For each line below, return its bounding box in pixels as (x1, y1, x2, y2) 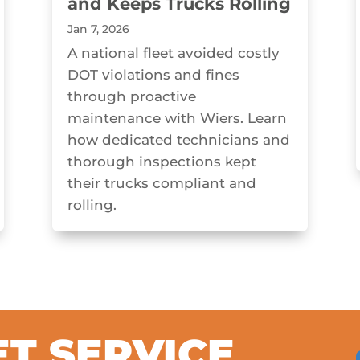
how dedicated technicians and (67, 132, 290, 149)
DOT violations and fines (67, 67, 239, 84)
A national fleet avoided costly (67, 45, 280, 62)
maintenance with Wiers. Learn (67, 110, 287, 127)
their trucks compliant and (67, 175, 256, 192)
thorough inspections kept (67, 153, 256, 170)
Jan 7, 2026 (67, 22, 129, 37)
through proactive (67, 88, 196, 105)
